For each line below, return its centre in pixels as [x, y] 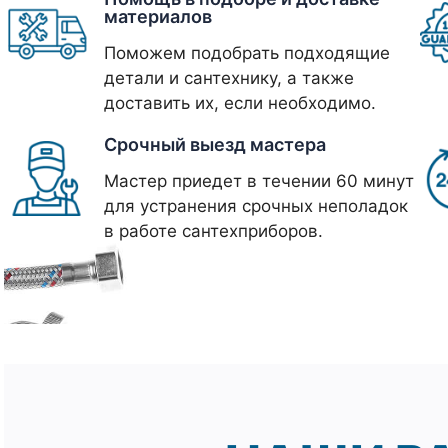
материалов [158, 17]
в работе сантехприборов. [213, 231]
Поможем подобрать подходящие [247, 53]
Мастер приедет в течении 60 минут [259, 181]
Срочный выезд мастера [215, 145]
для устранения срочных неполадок [256, 206]
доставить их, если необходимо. [240, 103]
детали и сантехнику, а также [229, 78]
